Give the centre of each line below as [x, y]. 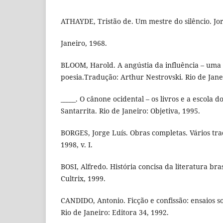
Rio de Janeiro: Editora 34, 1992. [115, 213]
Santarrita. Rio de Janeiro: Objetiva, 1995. [130, 111]
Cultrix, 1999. [83, 179]
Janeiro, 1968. [84, 43]
